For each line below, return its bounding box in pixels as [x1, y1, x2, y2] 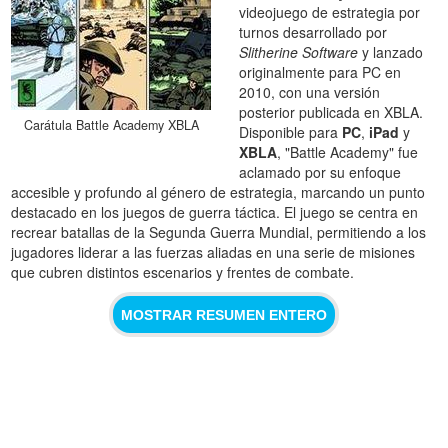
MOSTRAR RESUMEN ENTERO [121, 306, 327, 323]
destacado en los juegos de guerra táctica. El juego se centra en [11, 202, 419, 223]
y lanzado [358, 42, 424, 63]
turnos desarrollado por [239, 22, 388, 43]
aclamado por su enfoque [239, 162, 402, 183]
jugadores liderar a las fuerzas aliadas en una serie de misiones [11, 242, 416, 263]
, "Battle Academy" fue [277, 142, 419, 163]
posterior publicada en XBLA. [239, 102, 424, 123]
